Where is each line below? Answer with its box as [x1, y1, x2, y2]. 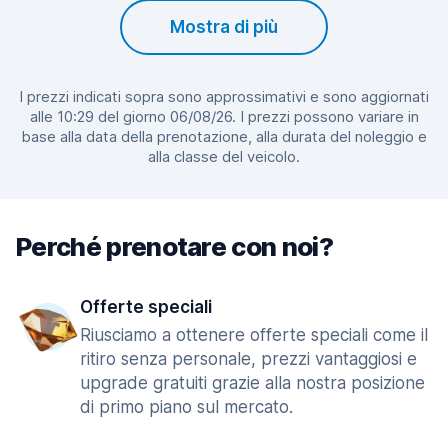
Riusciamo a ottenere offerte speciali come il [80, 325, 428, 345]
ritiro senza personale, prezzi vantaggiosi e [80, 349, 417, 369]
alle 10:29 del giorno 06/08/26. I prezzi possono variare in [29, 107, 419, 126]
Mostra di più [170, 17, 278, 37]
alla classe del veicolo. [148, 147, 300, 166]
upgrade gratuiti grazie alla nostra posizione [80, 373, 425, 393]
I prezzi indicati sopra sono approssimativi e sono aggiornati [19, 87, 429, 106]
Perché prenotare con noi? [16, 231, 333, 262]
